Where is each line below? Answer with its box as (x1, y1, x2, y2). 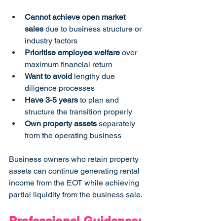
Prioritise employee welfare (25, 48, 120, 58)
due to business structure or (43, 24, 144, 34)
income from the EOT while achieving (9, 178, 141, 188)
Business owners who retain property (9, 154, 141, 164)
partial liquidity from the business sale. (9, 190, 143, 200)
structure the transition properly (25, 107, 132, 117)
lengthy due (72, 72, 117, 81)
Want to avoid (25, 72, 72, 81)
